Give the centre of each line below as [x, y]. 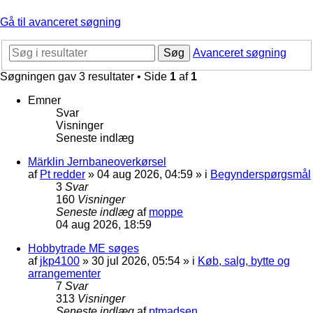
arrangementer [64, 273]
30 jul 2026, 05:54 [136, 261]
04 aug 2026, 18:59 [104, 224]
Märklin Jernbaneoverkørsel [97, 161]
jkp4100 [60, 261]
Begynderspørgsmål [261, 174]
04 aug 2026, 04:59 [145, 174]
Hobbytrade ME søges [83, 248]
